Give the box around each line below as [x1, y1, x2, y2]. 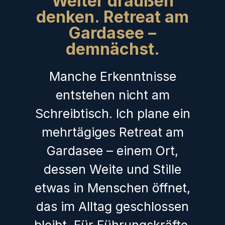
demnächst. [65, 39, 160, 59]
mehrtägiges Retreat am [41, 125, 184, 140]
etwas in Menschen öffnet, [35, 180, 190, 196]
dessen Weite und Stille [44, 162, 181, 177]
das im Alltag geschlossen [36, 199, 189, 214]
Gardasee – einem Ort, [47, 143, 178, 159]
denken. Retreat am [36, 7, 189, 27]
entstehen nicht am [55, 87, 170, 103]
